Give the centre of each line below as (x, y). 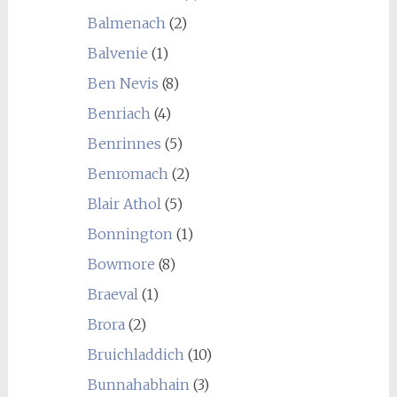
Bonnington (130, 234)
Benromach (128, 174)
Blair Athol (124, 204)
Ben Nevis (123, 83)
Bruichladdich (136, 354)
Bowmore (121, 264)
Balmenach (126, 23)
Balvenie (117, 53)
